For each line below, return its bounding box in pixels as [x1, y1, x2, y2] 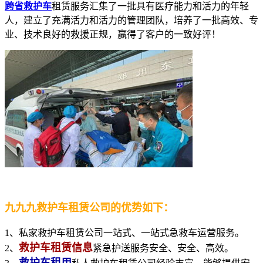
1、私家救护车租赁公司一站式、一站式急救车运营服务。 [5, 227, 244, 238]
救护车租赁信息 [19, 241, 93, 254]
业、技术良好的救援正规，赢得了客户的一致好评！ [5, 29, 221, 39]
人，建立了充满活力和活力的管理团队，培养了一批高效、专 [5, 15, 258, 25]
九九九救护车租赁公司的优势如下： [5, 201, 174, 214]
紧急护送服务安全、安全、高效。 [93, 242, 234, 253]
